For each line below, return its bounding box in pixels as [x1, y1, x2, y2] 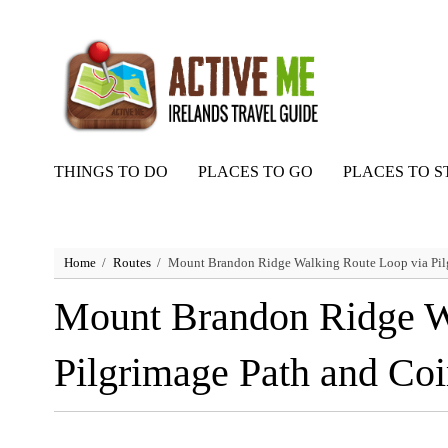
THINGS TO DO [53, 163, 168, 181]
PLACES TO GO [197, 163, 313, 181]
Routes [112, 255, 151, 271]
